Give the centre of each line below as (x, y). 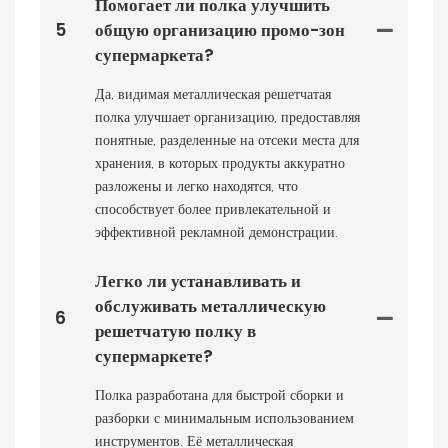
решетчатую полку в (175, 330)
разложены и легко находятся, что (196, 185)
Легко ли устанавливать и (198, 280)
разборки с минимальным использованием (224, 417)
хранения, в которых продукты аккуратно (220, 162)
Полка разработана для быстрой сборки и (219, 394)
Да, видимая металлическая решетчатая (213, 93)
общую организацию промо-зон (220, 29)
